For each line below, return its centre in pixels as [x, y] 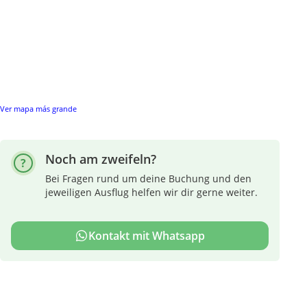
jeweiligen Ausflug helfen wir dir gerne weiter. [151, 192]
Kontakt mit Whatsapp [147, 236]
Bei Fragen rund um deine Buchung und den [148, 179]
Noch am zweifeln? [101, 159]
